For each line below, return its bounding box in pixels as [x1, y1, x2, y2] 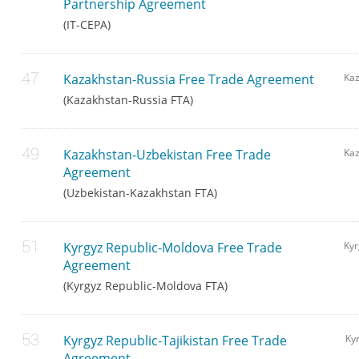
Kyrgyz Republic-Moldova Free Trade [63, 239, 283, 257]
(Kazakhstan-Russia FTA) [63, 92, 194, 108]
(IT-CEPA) [63, 17, 111, 33]
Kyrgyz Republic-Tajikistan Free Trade [63, 332, 288, 350]
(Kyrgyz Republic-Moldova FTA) [63, 278, 228, 294]
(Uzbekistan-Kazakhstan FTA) [63, 185, 218, 201]
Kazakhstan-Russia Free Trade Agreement [63, 71, 315, 89]
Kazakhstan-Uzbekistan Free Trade [63, 146, 272, 164]
